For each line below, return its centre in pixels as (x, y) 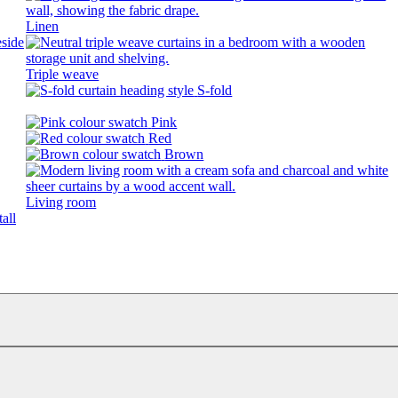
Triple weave (63, 74)
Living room (61, 202)
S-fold (215, 90)
